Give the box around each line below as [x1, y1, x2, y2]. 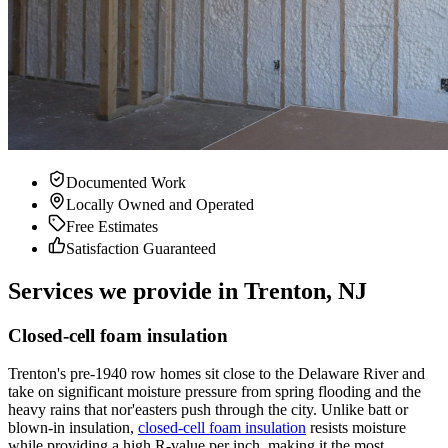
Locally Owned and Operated [66, 195, 254, 213]
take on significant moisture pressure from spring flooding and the [8, 383, 421, 401]
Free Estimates [66, 217, 158, 235]
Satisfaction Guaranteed [66, 239, 216, 257]
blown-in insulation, [8, 419, 134, 437]
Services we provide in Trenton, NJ [8, 277, 367, 304]
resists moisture [310, 419, 406, 437]
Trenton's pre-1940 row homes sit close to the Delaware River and [8, 365, 425, 383]
